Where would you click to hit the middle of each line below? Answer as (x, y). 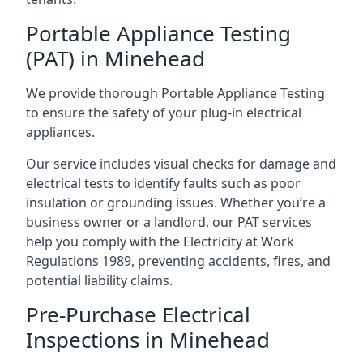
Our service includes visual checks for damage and (181, 163)
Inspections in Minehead (148, 339)
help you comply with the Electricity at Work (160, 241)
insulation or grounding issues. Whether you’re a (176, 202)
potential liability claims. (99, 280)
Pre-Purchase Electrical (138, 314)
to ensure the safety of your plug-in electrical (164, 112)
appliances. (60, 132)
